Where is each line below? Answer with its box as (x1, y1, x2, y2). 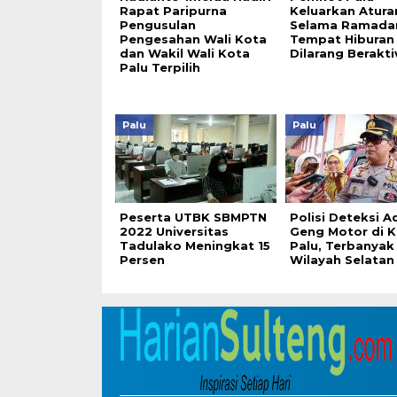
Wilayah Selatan (289, 253, 394, 267)
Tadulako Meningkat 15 (119, 238, 270, 253)
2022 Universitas (119, 224, 229, 238)
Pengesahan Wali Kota (119, 32, 267, 46)
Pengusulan (119, 18, 196, 32)
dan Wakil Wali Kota (119, 46, 250, 60)
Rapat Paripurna (119, 4, 227, 18)
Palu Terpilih (119, 60, 200, 74)
